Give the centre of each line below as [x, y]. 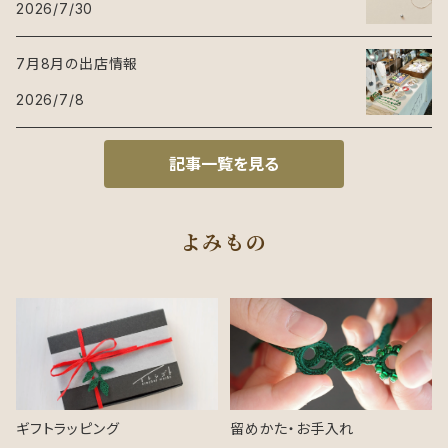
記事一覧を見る [224, 164]
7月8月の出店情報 [77, 64]
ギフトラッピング [68, 429]
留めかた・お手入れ [292, 429]
